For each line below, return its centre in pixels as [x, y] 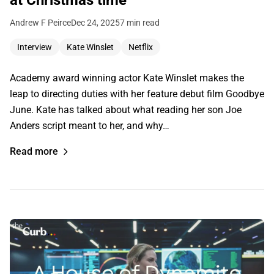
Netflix [141, 47]
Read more [34, 152]
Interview [35, 47]
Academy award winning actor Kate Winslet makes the [127, 78]
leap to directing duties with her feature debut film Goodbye [137, 94]
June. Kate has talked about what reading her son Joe [126, 110]
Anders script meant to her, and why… [90, 126]
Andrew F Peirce [40, 23]
